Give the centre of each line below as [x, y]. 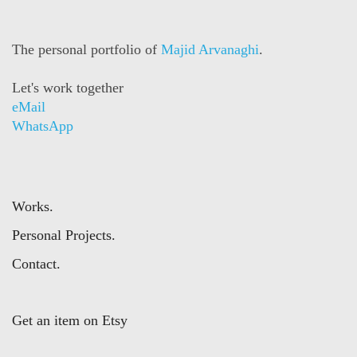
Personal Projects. [64, 235]
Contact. [36, 264]
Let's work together [68, 88]
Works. [33, 207]
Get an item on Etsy [70, 321]
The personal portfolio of [86, 50]
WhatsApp [43, 126]
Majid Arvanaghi [210, 50]
